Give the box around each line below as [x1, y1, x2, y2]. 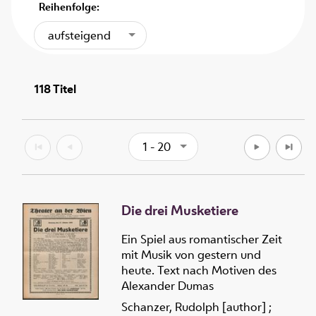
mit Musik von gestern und [121, 247, 261, 263]
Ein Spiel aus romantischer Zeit [121, 231, 282, 248]
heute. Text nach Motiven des [121, 262, 276, 279]
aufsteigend [48, 27, 111, 43]
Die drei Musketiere [121, 201, 238, 220]
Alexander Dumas [121, 278, 214, 294]
